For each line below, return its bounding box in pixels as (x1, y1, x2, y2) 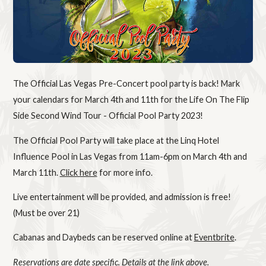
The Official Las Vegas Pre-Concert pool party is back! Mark (12, 78, 240, 89)
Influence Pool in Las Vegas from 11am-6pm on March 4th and (12, 151, 247, 161)
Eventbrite (194, 232, 235, 243)
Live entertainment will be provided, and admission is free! (12, 192, 231, 202)
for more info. (97, 167, 153, 178)
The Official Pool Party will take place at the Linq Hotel (12, 135, 219, 145)
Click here (59, 167, 97, 178)
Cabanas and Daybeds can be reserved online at (12, 232, 194, 243)
